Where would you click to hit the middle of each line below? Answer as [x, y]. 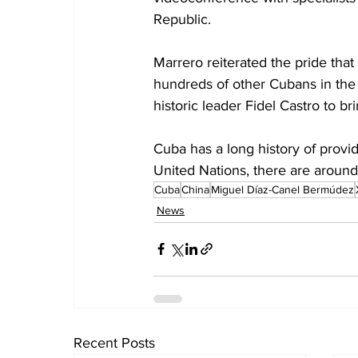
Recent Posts [114, 342]
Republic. [182, 19]
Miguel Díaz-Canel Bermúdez [282, 189]
